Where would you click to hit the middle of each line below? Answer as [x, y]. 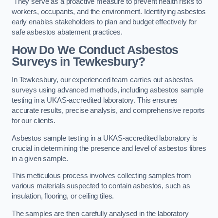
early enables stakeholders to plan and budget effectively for [104, 22]
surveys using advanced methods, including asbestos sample [108, 90]
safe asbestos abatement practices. [67, 32]
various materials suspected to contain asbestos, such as [101, 186]
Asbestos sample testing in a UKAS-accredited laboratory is [105, 138]
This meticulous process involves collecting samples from [101, 176]
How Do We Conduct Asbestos [95, 50]
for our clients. [34, 121]
